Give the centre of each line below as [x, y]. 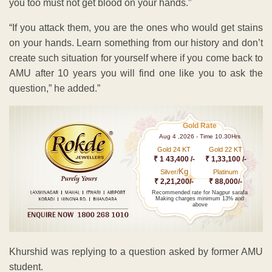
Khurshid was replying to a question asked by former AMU [136, 252]
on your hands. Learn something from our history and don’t [136, 42]
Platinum [226, 172]
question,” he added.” [55, 88]
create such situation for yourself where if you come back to [136, 58]
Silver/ [169, 172]
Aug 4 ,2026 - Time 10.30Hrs [200, 136]
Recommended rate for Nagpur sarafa [200, 192]
